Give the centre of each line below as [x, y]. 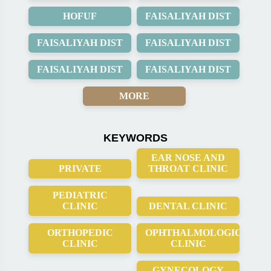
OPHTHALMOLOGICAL [201, 233]
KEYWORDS [135, 138]
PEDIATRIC [80, 195]
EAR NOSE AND [188, 158]
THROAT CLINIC [188, 168]
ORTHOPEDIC [80, 233]
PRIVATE [80, 168]
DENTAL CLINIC [188, 206]
